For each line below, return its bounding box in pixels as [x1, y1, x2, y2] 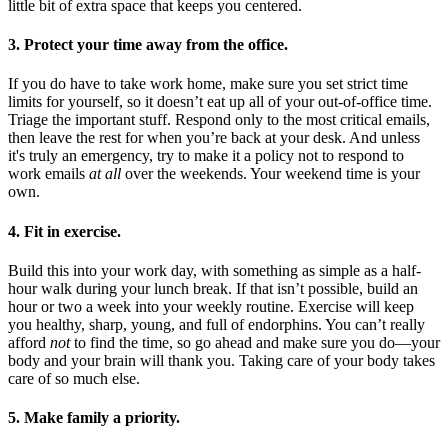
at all [89, 165, 121, 183]
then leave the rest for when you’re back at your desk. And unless [8, 129, 420, 147]
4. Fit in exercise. [8, 222, 121, 240]
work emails [8, 165, 89, 183]
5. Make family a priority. [8, 409, 180, 427]
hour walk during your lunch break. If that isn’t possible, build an [8, 280, 418, 297]
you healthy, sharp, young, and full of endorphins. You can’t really [8, 316, 425, 333]
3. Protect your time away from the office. [8, 36, 288, 54]
